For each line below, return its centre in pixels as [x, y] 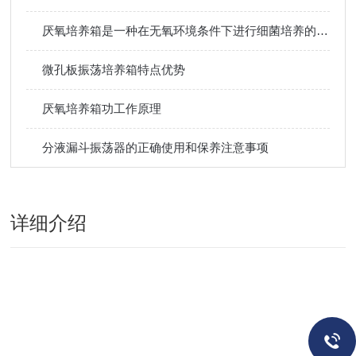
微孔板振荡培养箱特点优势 [114, 70]
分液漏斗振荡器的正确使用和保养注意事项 [156, 147]
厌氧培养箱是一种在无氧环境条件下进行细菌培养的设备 [323, 31]
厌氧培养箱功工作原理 [102, 108]
